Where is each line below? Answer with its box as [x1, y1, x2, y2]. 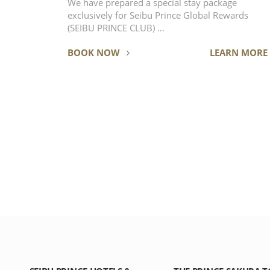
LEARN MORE [210, 46, 268, 58]
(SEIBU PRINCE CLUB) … [67, 22, 165, 35]
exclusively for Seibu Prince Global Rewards [67, 9, 248, 22]
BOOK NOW [67, 46, 122, 58]
